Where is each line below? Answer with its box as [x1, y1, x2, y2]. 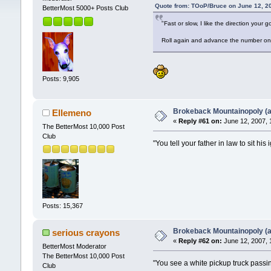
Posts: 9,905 [42, 74, 79, 82]
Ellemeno [52, 108, 92, 119]
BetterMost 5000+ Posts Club [42, 4, 128, 12]
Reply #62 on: [178, 237, 222, 245]
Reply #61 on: [178, 117, 222, 125]
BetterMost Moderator [42, 243, 106, 250]
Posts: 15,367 [42, 202, 83, 210]
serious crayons [52, 227, 120, 238]
